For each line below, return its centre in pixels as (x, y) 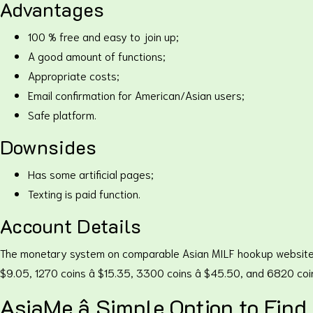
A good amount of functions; (97, 56)
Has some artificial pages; (91, 174)
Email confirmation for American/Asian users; (136, 95)
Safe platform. (62, 114)
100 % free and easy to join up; (103, 36)
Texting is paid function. (84, 193)
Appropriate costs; (74, 75)
